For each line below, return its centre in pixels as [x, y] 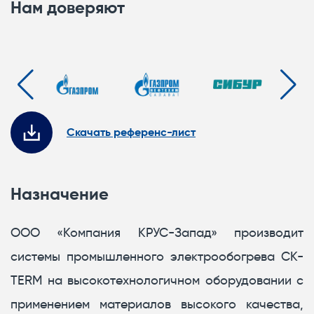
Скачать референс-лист [131, 132]
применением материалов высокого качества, [157, 304]
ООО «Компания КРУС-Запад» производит [157, 232]
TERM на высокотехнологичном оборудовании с [157, 280]
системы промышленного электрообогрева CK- [157, 256]
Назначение [60, 194]
